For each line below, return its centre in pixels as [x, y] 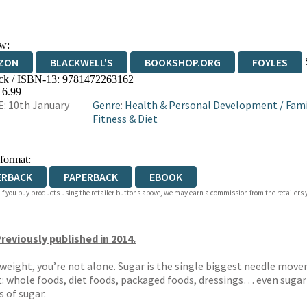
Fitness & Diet [125, 119]
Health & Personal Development [201, 105]
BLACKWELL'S [81, 62]
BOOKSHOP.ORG [182, 62]
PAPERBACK [90, 177]
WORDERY [234, 84]
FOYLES [270, 62]
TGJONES [157, 84]
